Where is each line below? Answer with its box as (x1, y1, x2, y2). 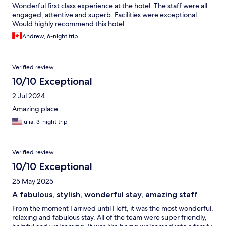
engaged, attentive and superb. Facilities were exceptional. (12, 10, 199, 19)
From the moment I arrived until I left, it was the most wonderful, (12, 203, 213, 213)
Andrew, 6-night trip (22, 32, 78, 40)
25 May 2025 (12, 176, 53, 186)
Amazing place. (12, 104, 60, 114)
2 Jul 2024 (12, 91, 45, 100)
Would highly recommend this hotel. (12, 19, 126, 28)
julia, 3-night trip (22, 117, 68, 126)
